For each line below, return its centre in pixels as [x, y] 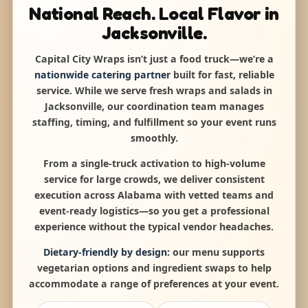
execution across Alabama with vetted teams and [154, 195]
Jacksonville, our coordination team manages [154, 107]
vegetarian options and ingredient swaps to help [154, 268]
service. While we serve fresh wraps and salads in [154, 91]
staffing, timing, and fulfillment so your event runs [154, 122]
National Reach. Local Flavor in [154, 14]
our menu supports [217, 252]
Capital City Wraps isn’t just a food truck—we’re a [154, 59]
